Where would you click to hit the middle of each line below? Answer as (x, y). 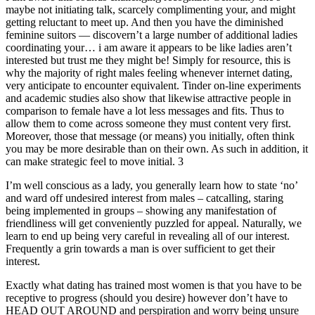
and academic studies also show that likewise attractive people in (148, 98)
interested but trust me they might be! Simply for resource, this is (148, 60)
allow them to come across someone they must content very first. (148, 124)
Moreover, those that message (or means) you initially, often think (150, 136)
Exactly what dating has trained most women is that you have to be (154, 285)
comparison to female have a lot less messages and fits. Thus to (145, 111)
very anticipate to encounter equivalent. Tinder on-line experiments (153, 86)
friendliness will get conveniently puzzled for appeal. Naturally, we (154, 224)
